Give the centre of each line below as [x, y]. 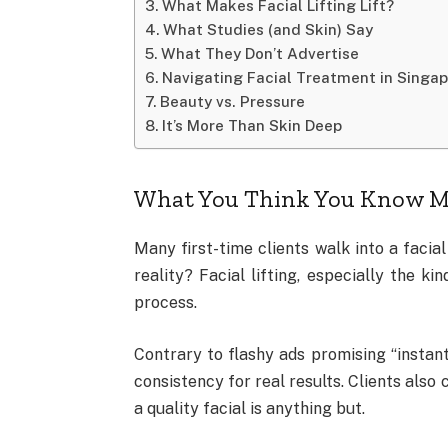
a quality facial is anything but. [250, 408]
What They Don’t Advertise [260, 53]
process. [166, 303]
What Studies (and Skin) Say [268, 29]
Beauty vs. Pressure [233, 101]
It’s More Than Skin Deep [252, 125]
